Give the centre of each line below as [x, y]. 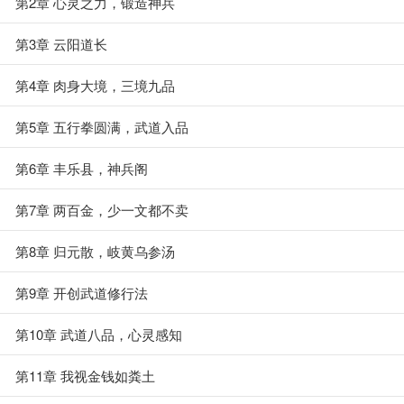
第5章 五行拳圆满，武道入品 [102, 127]
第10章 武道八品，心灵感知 [99, 334]
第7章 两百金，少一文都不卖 [102, 210]
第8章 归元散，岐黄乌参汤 [95, 251]
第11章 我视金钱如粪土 [85, 376]
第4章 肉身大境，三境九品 [95, 85]
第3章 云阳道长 [61, 44]
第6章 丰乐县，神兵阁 [82, 168]
